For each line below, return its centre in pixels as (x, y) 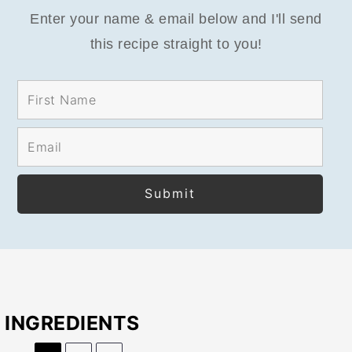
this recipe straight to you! (176, 44)
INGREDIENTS (72, 323)
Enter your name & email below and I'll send (176, 18)
